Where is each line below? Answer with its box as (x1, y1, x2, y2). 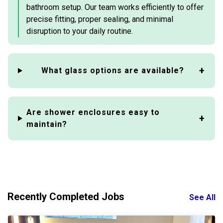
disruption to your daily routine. (26, 26, 133, 36)
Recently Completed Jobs (7, 190, 124, 203)
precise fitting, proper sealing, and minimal (26, 14, 173, 24)
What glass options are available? (41, 65, 184, 75)
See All (189, 192, 216, 202)
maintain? (26, 119, 67, 129)
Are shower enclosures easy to (26, 107, 160, 117)
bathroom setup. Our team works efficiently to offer (26, 2, 204, 12)
